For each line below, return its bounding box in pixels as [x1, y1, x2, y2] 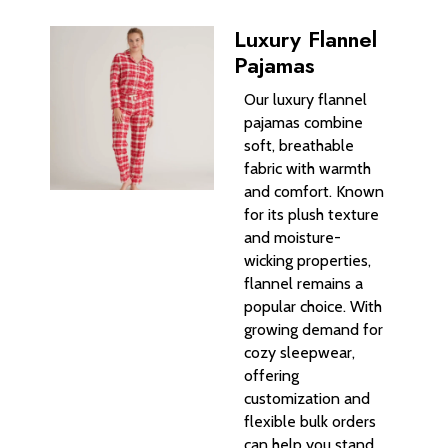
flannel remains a [244, 274, 363, 294]
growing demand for [244, 320, 383, 340]
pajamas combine [244, 113, 363, 133]
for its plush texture [244, 205, 379, 225]
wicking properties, [244, 251, 371, 271]
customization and [244, 389, 370, 409]
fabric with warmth [244, 159, 371, 179]
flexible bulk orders [244, 412, 376, 432]
